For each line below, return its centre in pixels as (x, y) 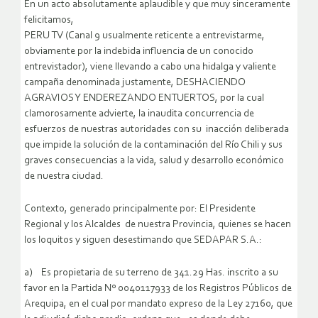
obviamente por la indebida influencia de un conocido (139, 52)
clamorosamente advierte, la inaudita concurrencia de (139, 114)
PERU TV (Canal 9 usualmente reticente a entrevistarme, (144, 36)
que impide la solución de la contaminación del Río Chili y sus (153, 146)
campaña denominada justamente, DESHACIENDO (135, 83)
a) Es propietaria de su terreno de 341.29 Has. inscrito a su (151, 273)
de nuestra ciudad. (64, 177)
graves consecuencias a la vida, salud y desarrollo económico (154, 161)
